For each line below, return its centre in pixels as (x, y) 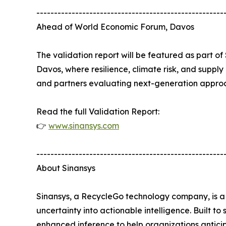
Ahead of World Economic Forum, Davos (115, 26)
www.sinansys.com (84, 125)
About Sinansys (66, 168)
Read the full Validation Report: (98, 111)
